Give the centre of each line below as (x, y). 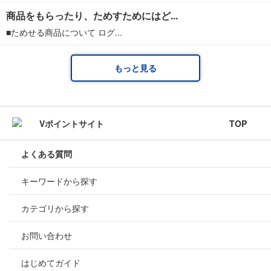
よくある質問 (47, 154)
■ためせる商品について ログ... (64, 32)
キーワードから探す (59, 181)
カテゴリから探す (55, 208)
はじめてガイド (51, 263)
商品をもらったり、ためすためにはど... (92, 15)
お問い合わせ (47, 235)
